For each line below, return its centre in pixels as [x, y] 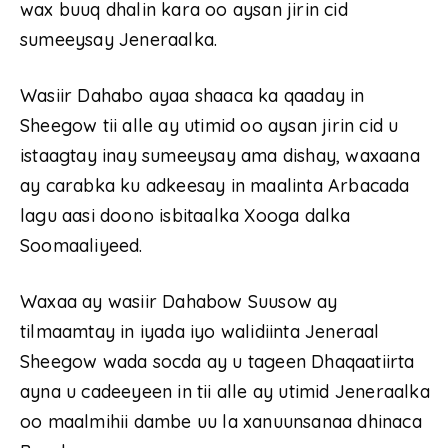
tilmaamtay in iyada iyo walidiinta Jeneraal [200, 332]
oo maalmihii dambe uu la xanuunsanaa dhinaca [221, 422]
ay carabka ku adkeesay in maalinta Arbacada [215, 186]
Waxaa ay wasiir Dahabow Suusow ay [179, 302]
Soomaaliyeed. [81, 246]
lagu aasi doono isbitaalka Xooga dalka [185, 216]
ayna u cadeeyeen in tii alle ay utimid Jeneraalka [225, 392]
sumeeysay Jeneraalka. [119, 40]
